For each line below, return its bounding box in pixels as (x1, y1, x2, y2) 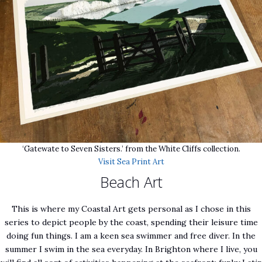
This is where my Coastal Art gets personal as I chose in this (11, 204, 251, 215)
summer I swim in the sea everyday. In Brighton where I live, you (5, 244, 257, 255)
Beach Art (99, 172, 163, 192)
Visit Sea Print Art (98, 156, 164, 167)
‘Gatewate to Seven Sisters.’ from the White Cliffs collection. (22, 143, 240, 154)
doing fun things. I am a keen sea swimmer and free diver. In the (6, 230, 256, 242)
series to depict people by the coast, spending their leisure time (4, 217, 258, 228)
